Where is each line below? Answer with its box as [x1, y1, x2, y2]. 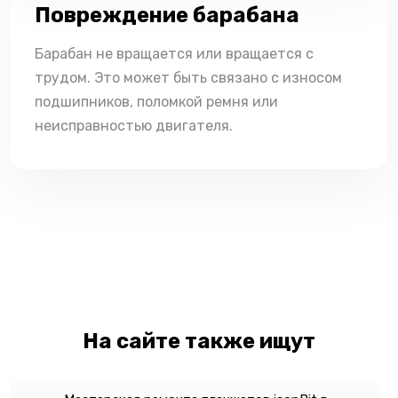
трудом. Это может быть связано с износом [35, 68, 342, 86]
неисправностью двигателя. [35, 116, 233, 134]
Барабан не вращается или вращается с [35, 44, 314, 62]
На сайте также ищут [83, 328, 315, 354]
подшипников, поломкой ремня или [35, 92, 278, 110]
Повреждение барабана [35, 2, 299, 28]
